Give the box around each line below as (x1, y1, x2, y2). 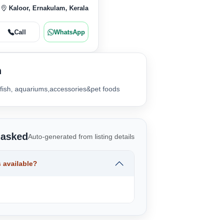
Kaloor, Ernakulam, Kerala (7, 4, 89, 12)
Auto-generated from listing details (27, 132, 135, 140)
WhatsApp (54, 28, 85, 36)
